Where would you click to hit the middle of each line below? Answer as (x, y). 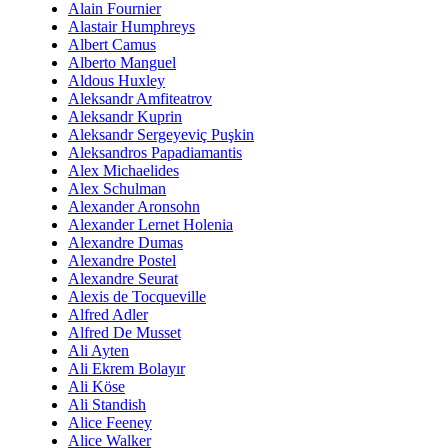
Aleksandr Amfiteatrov (140, 99)
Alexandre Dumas (125, 243)
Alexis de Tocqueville (137, 297)
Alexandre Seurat (123, 279)
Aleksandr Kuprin (125, 117)
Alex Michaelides (123, 171)
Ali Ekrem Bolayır (126, 369)
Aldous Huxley (116, 81)
